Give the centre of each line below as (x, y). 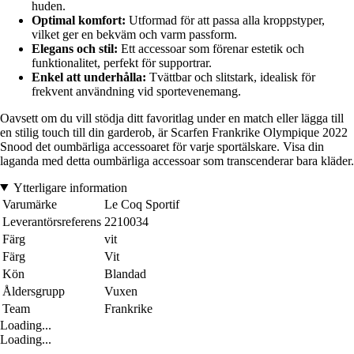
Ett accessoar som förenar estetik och (211, 48)
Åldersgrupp (34, 291)
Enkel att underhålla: (89, 77)
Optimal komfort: (79, 20)
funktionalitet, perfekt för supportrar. (122, 62)
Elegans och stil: (75, 48)
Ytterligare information (70, 187)
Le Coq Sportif (142, 204)
